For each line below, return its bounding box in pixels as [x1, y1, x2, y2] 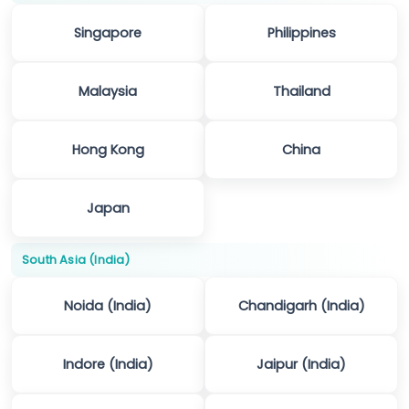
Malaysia [79, 82, 137, 101]
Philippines [267, 24, 336, 43]
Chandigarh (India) [237, 297, 365, 316]
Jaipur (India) [257, 355, 346, 374]
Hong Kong [71, 141, 144, 160]
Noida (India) [64, 297, 152, 316]
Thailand [272, 82, 330, 101]
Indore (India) [62, 355, 153, 374]
